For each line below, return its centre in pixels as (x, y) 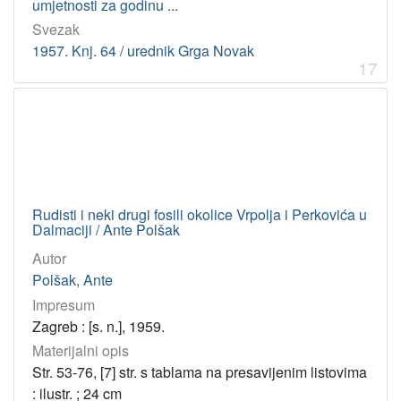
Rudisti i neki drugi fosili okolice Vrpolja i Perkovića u (200, 215)
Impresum (64, 304)
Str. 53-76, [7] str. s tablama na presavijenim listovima (200, 371)
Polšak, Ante (73, 280)
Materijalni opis (81, 350)
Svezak (56, 30)
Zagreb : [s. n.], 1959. (98, 326)
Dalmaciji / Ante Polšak (106, 230)
